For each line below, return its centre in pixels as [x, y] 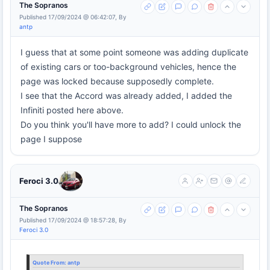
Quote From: [50, 262]
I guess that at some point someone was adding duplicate [134, 52]
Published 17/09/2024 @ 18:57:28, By [73, 220]
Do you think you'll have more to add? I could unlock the [131, 124]
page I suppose [51, 139]
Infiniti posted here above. [72, 110]
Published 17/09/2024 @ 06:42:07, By [73, 17]
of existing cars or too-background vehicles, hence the [128, 66]
